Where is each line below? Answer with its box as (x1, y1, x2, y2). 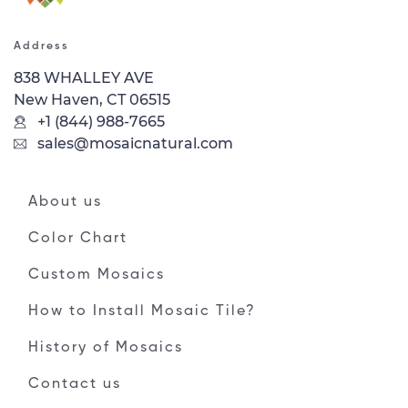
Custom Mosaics (28, 267, 165, 282)
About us (28, 194, 102, 209)
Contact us (28, 376, 121, 392)
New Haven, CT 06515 (14, 90, 170, 108)
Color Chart (28, 230, 127, 246)
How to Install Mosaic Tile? (28, 303, 256, 319)
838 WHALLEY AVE (14, 68, 154, 87)
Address (14, 40, 69, 52)
